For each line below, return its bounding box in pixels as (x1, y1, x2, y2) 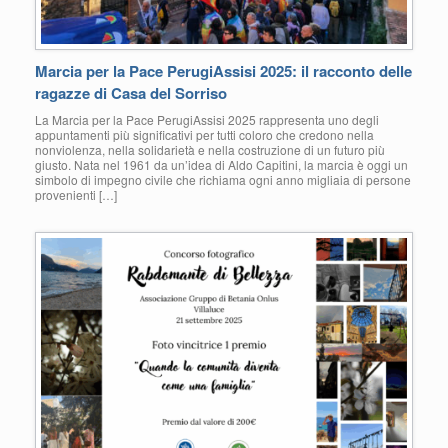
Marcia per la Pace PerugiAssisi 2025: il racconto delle (35, 60, 412, 83)
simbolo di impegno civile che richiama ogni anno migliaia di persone (35, 171, 411, 189)
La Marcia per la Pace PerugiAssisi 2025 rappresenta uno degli (35, 111, 379, 129)
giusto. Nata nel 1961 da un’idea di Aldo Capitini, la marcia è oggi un (35, 156, 408, 174)
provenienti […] (35, 186, 117, 204)
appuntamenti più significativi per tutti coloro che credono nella (35, 126, 374, 144)
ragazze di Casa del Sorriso (35, 82, 227, 105)
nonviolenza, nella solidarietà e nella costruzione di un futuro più (35, 141, 385, 159)
